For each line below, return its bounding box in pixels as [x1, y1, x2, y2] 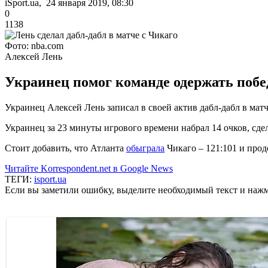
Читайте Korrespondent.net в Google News [5, 163, 173, 173]
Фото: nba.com [5, 40, 63, 51]
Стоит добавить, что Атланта [5, 142, 126, 153]
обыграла [126, 142, 165, 153]
